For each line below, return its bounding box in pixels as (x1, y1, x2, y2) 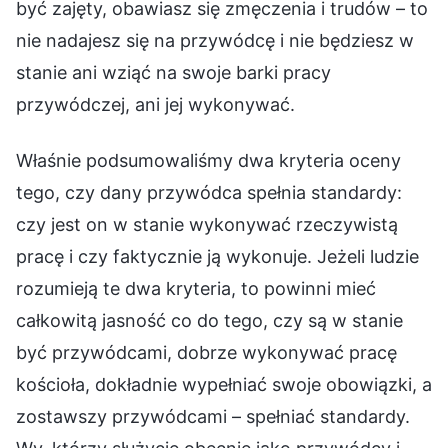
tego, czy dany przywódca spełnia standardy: (16, 181, 402, 203)
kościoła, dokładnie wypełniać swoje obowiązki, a (16, 373, 432, 395)
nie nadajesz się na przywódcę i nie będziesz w (16, 29, 414, 51)
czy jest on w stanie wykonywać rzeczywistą (16, 213, 398, 235)
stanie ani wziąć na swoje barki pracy (16, 61, 331, 83)
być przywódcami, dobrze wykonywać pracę (16, 341, 397, 363)
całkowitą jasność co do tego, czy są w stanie (16, 309, 403, 331)
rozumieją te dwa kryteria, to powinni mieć (16, 277, 376, 299)
